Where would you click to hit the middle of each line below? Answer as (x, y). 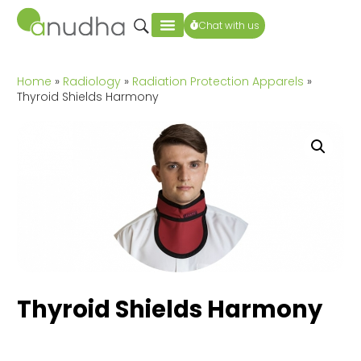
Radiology (91, 81)
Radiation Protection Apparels (218, 81)
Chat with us (229, 25)
